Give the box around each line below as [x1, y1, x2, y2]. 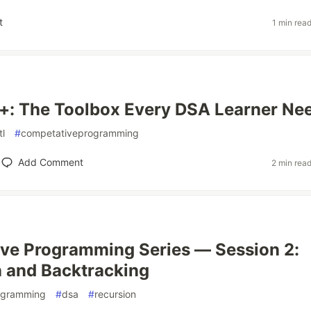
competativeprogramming [21, 127, 139, 139]
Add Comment [17, 156, 83, 168]
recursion [94, 288, 136, 300]
